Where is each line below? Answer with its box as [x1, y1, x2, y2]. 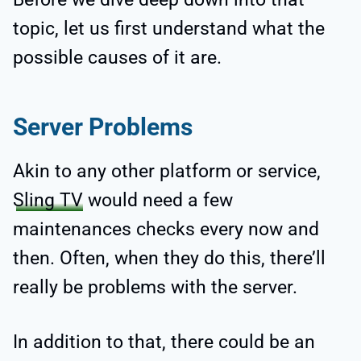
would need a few [83, 189, 233, 211]
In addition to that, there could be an [13, 330, 315, 353]
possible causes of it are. [13, 46, 222, 68]
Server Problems [13, 112, 193, 141]
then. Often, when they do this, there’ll [13, 247, 326, 269]
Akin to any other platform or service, [13, 160, 321, 182]
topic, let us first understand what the [13, 17, 325, 39]
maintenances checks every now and [13, 218, 319, 240]
